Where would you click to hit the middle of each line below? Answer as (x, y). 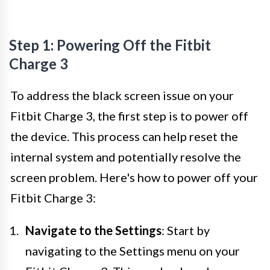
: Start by (186, 230)
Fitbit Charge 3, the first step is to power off (129, 115)
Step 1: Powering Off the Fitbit (110, 45)
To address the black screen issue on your (122, 95)
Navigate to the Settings (93, 230)
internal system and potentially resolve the (126, 156)
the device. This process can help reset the (124, 136)
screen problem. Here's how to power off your (134, 177)
